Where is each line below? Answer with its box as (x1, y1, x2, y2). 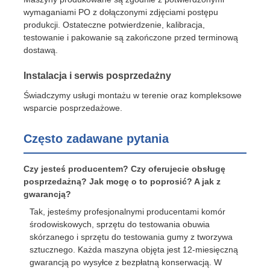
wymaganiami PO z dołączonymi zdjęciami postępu (24, 7, 219, 17)
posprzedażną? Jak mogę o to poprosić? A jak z (24, 177, 221, 187)
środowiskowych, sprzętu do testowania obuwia (30, 219, 210, 230)
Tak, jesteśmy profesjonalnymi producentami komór (30, 207, 226, 217)
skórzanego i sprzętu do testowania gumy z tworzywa (30, 232, 233, 242)
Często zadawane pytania (24, 132, 169, 146)
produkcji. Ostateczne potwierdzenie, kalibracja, (24, 20, 206, 30)
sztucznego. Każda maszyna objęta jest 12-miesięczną (30, 245, 239, 255)
